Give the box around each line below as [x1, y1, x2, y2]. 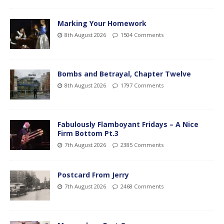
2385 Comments [120, 141, 163, 149]
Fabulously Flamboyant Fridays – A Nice [57, 119, 198, 129]
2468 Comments [120, 182, 163, 190]
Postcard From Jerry [57, 170, 129, 180]
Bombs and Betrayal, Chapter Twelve [57, 69, 191, 79]
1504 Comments [120, 31, 163, 39]
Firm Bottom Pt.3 [57, 128, 118, 138]
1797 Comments [120, 81, 163, 89]
